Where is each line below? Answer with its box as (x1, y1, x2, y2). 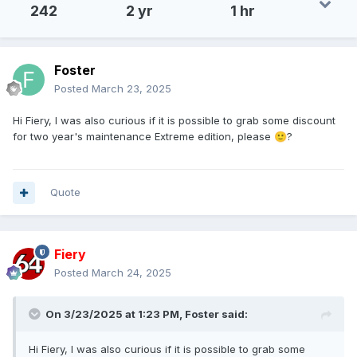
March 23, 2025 (92, 82, 171, 96)
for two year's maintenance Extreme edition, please (13, 130, 274, 143)
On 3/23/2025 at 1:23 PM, (45, 308, 185, 321)
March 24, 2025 (92, 266, 171, 280)
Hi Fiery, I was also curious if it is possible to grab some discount (13, 114, 335, 127)
